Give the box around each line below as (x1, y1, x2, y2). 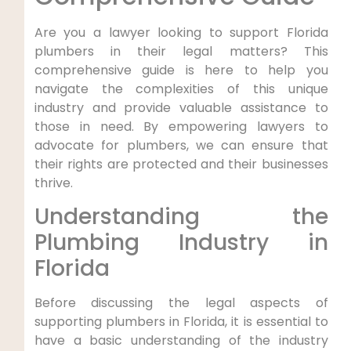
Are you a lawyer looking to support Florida (34, 24, 328, 42)
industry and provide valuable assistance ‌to (34, 99, 328, 118)
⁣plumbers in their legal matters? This (34, 42, 328, 61)
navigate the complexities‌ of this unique (34, 80, 328, 99)
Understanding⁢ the (34, 201, 328, 233)
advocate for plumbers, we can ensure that (34, 136, 328, 155)
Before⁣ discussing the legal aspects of (34, 294, 328, 313)
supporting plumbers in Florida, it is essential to (34, 313, 328, 331)
